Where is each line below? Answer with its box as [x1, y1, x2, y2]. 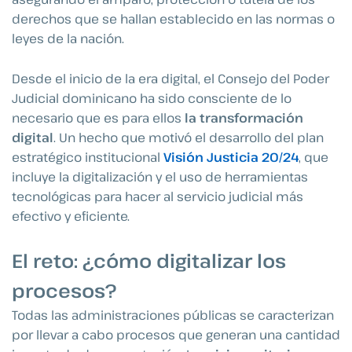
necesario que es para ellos [12, 108, 181, 126]
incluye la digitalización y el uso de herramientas [12, 167, 308, 185]
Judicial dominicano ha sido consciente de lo [12, 89, 291, 107]
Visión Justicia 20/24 [163, 148, 299, 166]
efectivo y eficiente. [12, 207, 130, 225]
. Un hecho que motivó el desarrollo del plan [53, 128, 324, 146]
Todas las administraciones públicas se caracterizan [12, 306, 334, 324]
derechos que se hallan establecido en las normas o [12, 10, 335, 28]
